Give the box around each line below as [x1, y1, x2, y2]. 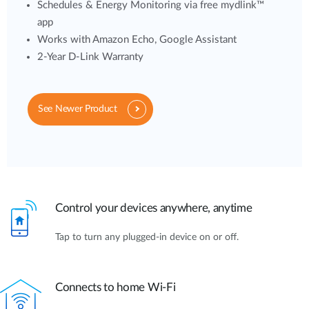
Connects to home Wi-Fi [55, 281, 176, 293]
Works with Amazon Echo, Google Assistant [37, 34, 237, 45]
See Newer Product [38, 104, 117, 114]
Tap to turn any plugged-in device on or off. [55, 232, 239, 243]
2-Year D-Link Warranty [37, 52, 143, 62]
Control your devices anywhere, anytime [55, 202, 252, 215]
